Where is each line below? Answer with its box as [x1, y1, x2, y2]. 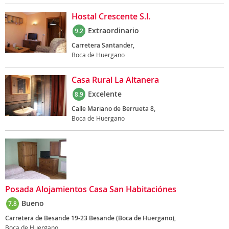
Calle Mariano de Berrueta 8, [72, 104, 155, 113]
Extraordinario [88, 26, 139, 35]
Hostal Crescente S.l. [72, 11, 150, 22]
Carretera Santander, [72, 41, 134, 50]
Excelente [88, 89, 122, 99]
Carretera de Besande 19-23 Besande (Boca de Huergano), [5, 214, 176, 222]
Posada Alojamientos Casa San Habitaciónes [5, 184, 176, 195]
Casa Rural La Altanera [72, 74, 159, 85]
